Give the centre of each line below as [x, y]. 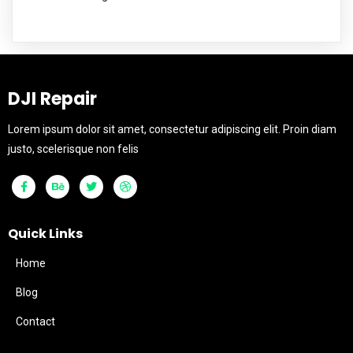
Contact [35, 321]
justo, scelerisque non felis [73, 149]
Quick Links [45, 233]
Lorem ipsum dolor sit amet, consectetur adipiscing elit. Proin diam [172, 129]
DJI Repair [52, 98]
